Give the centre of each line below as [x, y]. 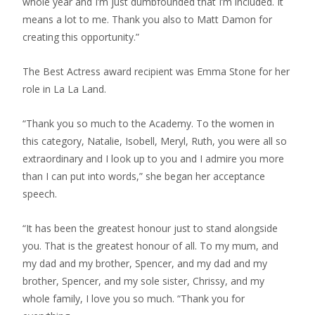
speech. [40, 194]
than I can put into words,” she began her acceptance [144, 176]
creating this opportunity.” [81, 37]
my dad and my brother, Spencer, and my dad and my [145, 263]
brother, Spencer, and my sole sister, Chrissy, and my [143, 281]
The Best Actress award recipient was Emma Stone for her [156, 71]
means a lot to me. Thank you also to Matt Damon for [147, 19]
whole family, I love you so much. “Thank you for [134, 298]
